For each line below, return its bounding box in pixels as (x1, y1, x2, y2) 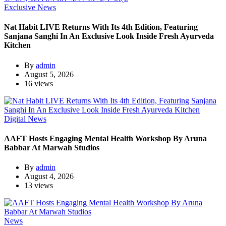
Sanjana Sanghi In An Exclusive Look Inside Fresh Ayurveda (4, 32, 214, 41)
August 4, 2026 (24, 172, 74, 181)
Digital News (4, 114, 46, 123)
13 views (24, 181, 53, 190)
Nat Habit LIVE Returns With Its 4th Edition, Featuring (4, 23, 198, 32)
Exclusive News (4, 3, 56, 12)
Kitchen (4, 41, 31, 50)
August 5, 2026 (24, 70, 74, 79)
